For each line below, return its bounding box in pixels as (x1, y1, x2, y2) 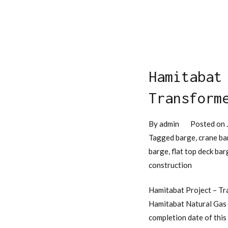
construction (149, 160, 192, 169)
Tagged (149, 132, 176, 142)
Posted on (190, 119, 226, 128)
